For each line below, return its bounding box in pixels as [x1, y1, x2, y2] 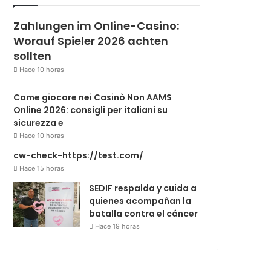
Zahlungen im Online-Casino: [13, 18, 180, 33]
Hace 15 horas [19, 163, 65, 172]
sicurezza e [13, 116, 64, 129]
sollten [13, 48, 52, 64]
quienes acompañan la [89, 194, 192, 207]
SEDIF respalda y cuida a [89, 181, 197, 194]
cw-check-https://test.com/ [13, 149, 144, 162]
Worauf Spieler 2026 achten [13, 33, 169, 48]
